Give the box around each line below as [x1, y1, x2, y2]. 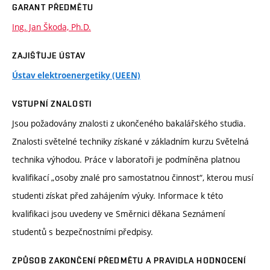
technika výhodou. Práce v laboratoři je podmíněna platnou [12, 154, 240, 166]
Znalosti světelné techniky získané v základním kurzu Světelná [12, 136, 249, 148]
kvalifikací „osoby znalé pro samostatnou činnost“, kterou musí [12, 172, 253, 184]
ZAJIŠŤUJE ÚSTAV [12, 51, 86, 61]
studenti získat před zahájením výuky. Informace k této [12, 190, 223, 202]
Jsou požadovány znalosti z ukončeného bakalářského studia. [12, 118, 246, 130]
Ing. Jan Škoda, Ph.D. [12, 21, 91, 33]
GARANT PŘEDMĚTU [12, 2, 93, 13]
